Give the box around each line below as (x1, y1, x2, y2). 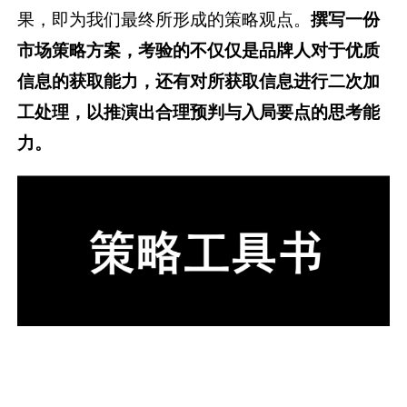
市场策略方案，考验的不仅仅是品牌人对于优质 (17, 39, 381, 61)
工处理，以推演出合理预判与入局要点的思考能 (17, 101, 381, 123)
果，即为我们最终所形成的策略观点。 (17, 8, 312, 30)
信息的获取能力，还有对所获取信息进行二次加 (17, 70, 381, 92)
